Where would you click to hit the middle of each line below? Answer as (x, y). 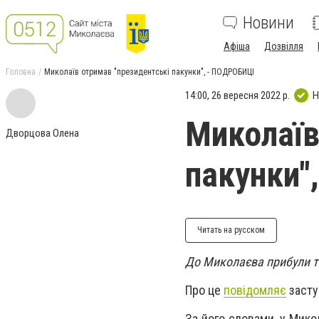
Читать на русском (231, 230)
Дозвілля (284, 46)
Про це (204, 291)
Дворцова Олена (42, 133)
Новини (268, 23)
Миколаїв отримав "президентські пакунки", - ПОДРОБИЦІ (149, 72)
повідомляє (255, 291)
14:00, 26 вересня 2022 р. (237, 95)
